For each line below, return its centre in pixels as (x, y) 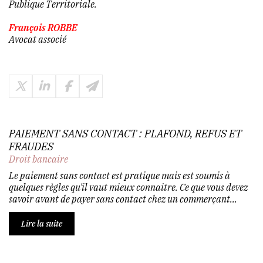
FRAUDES (31, 146)
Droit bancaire (38, 159)
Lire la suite (42, 223)
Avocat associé (38, 39)
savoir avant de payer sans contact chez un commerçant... (123, 199)
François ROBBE (43, 27)
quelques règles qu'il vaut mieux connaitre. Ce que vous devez (128, 187)
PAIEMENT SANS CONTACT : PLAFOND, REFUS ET (125, 133)
